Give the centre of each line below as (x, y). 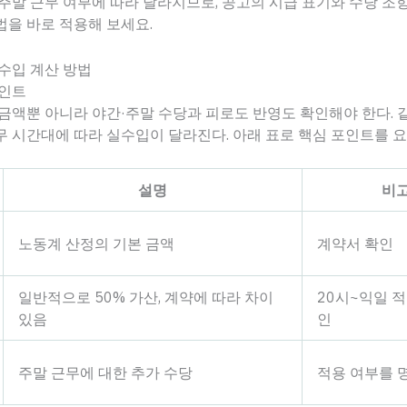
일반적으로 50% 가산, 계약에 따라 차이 (146, 298)
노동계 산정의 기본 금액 (96, 244)
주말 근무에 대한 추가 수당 (105, 373)
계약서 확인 (355, 244)
